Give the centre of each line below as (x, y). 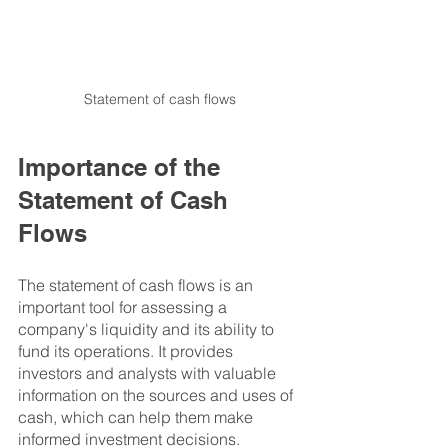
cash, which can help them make (137, 417)
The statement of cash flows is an (137, 285)
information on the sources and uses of (157, 395)
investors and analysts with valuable (149, 373)
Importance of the (122, 167)
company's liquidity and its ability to (148, 329)
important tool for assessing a (124, 307)
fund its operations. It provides (127, 351)
